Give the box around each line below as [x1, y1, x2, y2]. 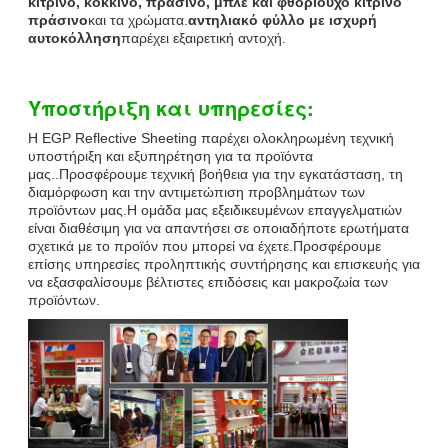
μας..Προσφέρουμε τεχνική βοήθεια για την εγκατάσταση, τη [28, 165, 403, 182]
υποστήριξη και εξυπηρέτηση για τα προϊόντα [28, 147, 313, 164]
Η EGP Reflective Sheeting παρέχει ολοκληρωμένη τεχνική [28, 129, 394, 146]
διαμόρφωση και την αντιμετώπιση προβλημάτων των [28, 183, 365, 200]
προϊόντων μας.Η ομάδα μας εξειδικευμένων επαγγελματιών [28, 201, 402, 218]
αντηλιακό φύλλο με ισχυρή [188, 11, 377, 28]
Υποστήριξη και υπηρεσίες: [28, 92, 314, 122]
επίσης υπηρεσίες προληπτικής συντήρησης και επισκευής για [28, 255, 420, 272]
